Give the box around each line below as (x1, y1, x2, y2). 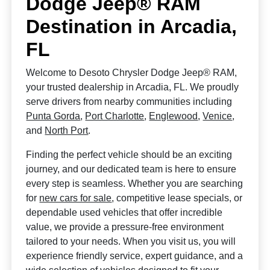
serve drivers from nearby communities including (26, 96, 233, 107)
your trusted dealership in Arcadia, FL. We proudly (26, 82, 239, 92)
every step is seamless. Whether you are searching (26, 178, 243, 189)
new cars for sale (39, 193, 112, 203)
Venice (202, 111, 233, 121)
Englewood (149, 111, 198, 121)
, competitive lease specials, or (111, 193, 243, 203)
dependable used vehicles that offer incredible (26, 207, 223, 218)
